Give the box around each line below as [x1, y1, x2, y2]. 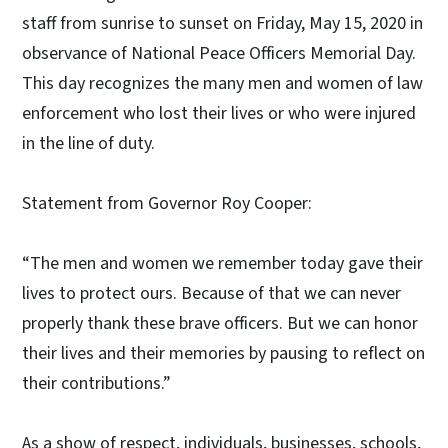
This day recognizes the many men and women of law [22, 70, 423, 96]
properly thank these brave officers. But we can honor [22, 310, 418, 336]
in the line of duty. [22, 130, 155, 156]
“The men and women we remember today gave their [22, 250, 423, 276]
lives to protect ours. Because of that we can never [22, 280, 401, 306]
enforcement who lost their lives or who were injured [22, 100, 416, 126]
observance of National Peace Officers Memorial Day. [22, 40, 416, 66]
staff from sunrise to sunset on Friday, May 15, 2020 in [22, 10, 423, 36]
